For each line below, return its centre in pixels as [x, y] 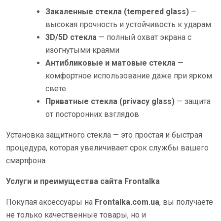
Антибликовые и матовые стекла [110, 63]
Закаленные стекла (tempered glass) [117, 12]
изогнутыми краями [82, 50]
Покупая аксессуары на [50, 202]
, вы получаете [186, 202]
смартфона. [26, 161]
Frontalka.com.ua [127, 202]
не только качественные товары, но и [76, 215]
